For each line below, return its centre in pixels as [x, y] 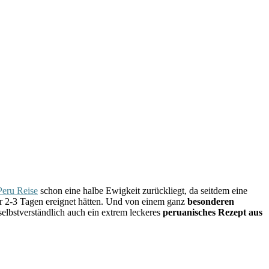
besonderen [211, 201]
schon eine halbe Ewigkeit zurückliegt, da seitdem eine [143, 190]
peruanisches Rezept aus [211, 212]
